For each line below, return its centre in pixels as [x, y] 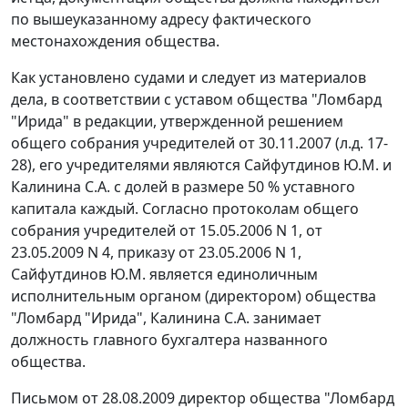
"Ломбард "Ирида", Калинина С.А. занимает [166, 318]
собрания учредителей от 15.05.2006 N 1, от [167, 231]
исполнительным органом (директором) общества [194, 296]
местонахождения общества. [115, 41]
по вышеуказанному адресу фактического [161, 20]
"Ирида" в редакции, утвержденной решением [177, 122]
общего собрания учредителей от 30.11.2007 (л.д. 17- [199, 143]
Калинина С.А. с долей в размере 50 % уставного [183, 187]
